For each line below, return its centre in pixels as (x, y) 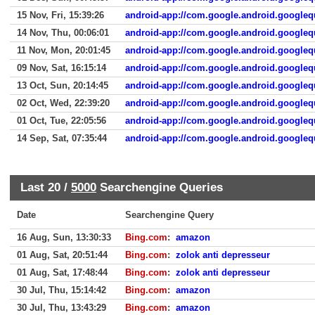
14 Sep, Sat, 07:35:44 (62, 138)
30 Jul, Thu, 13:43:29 (62, 308)
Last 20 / (46, 187)
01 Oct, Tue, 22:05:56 (62, 121)
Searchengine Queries (160, 187)
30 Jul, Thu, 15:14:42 (62, 290)
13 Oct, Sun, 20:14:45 (63, 85)
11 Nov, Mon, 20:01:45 (64, 50)
